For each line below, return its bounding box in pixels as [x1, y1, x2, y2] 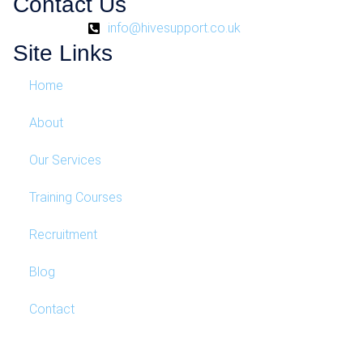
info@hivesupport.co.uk [108, 20, 241, 36]
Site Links [12, 40, 113, 66]
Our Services [28, 152, 101, 168]
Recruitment [28, 227, 97, 242]
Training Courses [28, 190, 122, 205]
